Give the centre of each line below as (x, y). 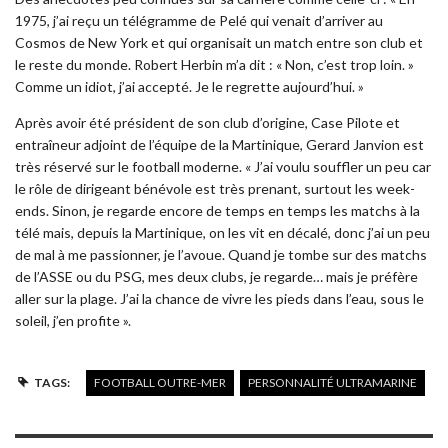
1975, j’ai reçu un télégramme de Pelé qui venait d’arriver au (199, 20)
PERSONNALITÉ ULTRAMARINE (332, 382)
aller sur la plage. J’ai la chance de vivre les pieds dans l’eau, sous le (219, 298)
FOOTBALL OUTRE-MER (159, 382)
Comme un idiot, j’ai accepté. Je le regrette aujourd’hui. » (189, 86)
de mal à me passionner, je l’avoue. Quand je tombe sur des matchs (221, 254)
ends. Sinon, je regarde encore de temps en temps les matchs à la (217, 210)
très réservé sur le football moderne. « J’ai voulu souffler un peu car (223, 166)
